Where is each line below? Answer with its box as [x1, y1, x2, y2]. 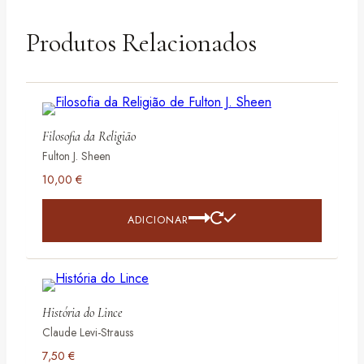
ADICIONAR [127, 212, 189, 228]
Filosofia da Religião [42, 128, 136, 145]
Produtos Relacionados [26, 26, 257, 58]
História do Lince [42, 304, 122, 321]
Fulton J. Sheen [42, 147, 110, 164]
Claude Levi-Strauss [42, 323, 133, 340]
